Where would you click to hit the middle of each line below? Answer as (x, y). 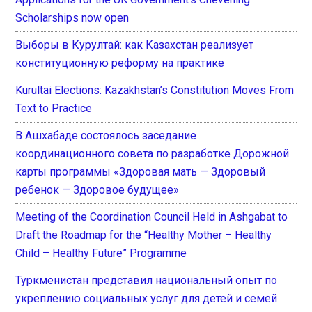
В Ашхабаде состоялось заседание (106, 135)
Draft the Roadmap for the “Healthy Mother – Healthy (144, 235)
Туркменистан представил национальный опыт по (147, 280)
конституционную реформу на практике (120, 63)
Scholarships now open (72, 17)
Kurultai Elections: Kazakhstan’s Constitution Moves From (155, 90)
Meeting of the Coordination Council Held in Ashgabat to (152, 217)
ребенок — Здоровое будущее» (97, 189)
